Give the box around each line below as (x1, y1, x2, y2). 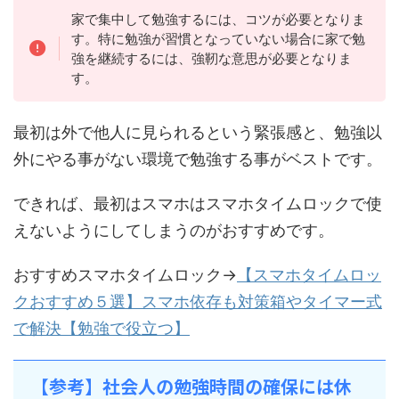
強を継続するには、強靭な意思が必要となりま (70, 49, 352, 67)
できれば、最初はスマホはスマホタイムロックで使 (13, 194, 382, 214)
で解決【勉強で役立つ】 (13, 319, 190, 338)
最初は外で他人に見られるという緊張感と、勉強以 (13, 123, 382, 142)
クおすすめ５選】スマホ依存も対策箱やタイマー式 (13, 292, 382, 312)
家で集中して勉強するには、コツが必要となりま (70, 10, 365, 28)
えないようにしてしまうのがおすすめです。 (13, 221, 334, 240)
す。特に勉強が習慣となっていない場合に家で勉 (70, 29, 365, 47)
